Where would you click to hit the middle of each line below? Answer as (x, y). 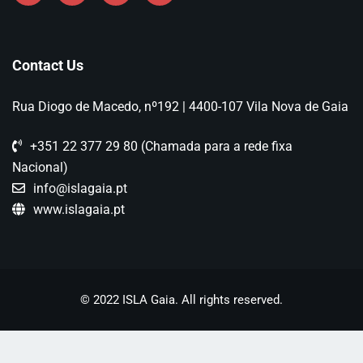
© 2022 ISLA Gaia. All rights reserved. (181, 299)
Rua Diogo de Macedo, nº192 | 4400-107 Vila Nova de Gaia (180, 106)
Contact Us (48, 65)
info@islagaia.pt (80, 188)
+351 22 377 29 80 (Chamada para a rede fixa (161, 146)
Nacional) (40, 167)
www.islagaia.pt (79, 209)
